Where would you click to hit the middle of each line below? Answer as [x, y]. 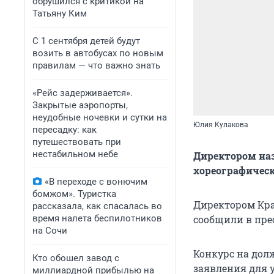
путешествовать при [77, 142]
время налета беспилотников [97, 218]
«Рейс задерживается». [83, 93]
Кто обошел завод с [76, 258]
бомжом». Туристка [74, 194]
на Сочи [50, 231]
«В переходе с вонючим [96, 182]
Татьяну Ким [60, 13]
